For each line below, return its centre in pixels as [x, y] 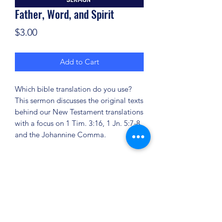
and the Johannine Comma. [60, 135]
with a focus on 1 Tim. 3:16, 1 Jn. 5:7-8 [78, 123]
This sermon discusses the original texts [79, 100]
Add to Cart [79, 62]
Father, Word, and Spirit [64, 14]
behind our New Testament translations [79, 112]
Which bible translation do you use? [73, 89]
